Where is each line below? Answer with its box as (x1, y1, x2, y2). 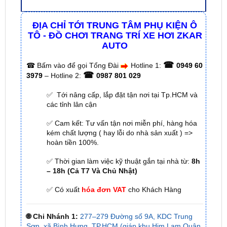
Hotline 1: (130, 35, 163, 44)
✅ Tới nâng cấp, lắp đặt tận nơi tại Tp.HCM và (46, 64, 198, 72)
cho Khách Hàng (126, 159, 181, 168)
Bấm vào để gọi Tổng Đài (34, 35, 121, 44)
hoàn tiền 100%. (46, 111, 99, 120)
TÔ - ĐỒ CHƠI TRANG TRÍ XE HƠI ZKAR (27, 4, 202, 15)
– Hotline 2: (44, 45, 83, 54)
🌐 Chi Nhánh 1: (26, 186, 78, 195)
